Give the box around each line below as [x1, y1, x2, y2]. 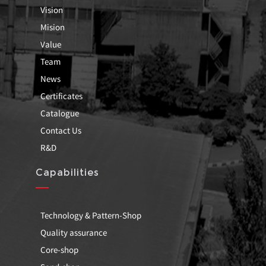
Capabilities [36, 166, 99, 178]
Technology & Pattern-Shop [40, 209, 141, 221]
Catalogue [40, 107, 79, 119]
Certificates [40, 90, 83, 102]
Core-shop [40, 243, 78, 255]
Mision [40, 21, 65, 33]
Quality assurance [40, 226, 107, 238]
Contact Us [40, 124, 81, 136]
